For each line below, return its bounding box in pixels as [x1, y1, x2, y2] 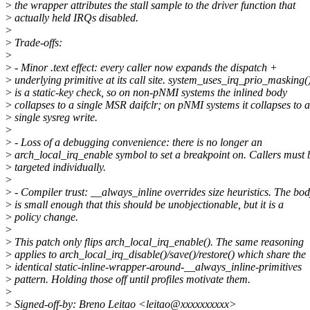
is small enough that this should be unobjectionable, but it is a [12, 198, 284, 210]
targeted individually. [12, 161, 106, 173]
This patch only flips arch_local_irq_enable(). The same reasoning [12, 235, 304, 248]
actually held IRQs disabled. [12, 11, 138, 24]
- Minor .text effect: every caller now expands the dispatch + [12, 61, 277, 73]
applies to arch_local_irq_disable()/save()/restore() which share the [12, 248, 306, 260]
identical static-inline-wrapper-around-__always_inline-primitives [12, 260, 302, 273]
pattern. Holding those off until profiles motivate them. [12, 273, 250, 285]
